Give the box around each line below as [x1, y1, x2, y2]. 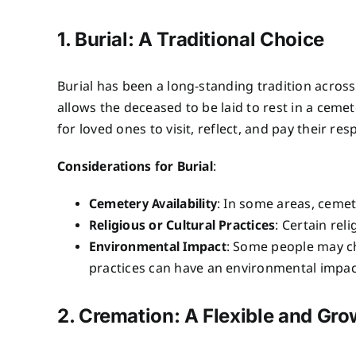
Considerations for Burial [56, 159, 213, 176]
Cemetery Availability [88, 196, 217, 214]
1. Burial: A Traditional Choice [56, 28, 324, 52]
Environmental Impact [88, 239, 226, 257]
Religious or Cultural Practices [88, 218, 276, 235]
